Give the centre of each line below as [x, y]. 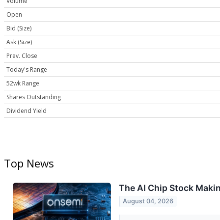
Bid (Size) [19, 28]
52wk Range [23, 83]
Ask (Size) [19, 42]
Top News [29, 163]
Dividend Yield [27, 111]
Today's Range [27, 70]
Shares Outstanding [34, 97]
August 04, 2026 [148, 201]
